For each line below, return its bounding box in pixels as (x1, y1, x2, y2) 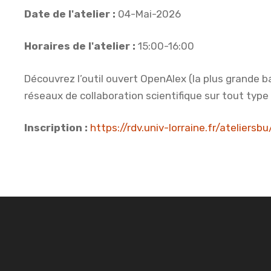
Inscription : (24, 122, 90, 134)
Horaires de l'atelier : (24, 40, 138, 53)
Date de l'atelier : (24, 7, 118, 20)
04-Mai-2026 (118, 7, 181, 20)
